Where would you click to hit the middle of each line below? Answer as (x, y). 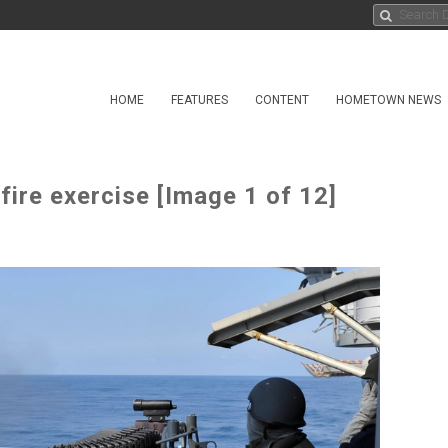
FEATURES (199, 100)
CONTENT (282, 100)
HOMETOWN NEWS (388, 100)
